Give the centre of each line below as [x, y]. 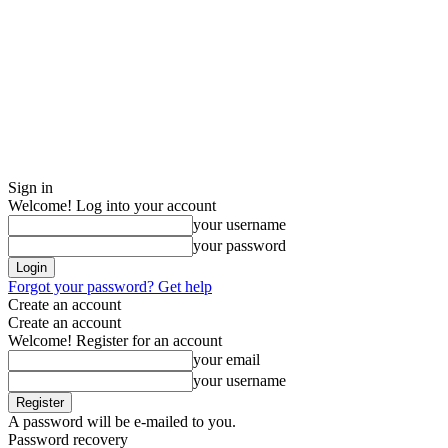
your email [226, 359]
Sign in [30, 187]
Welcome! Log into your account [112, 205]
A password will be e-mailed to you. [122, 421]
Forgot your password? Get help [110, 286]
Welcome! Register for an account [115, 340]
